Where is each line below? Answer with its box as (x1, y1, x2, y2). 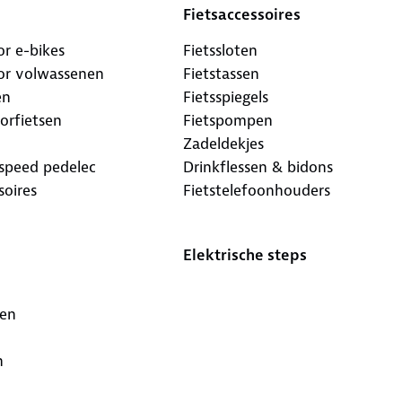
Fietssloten (182, 39, 258, 60)
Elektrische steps (182, 244, 307, 265)
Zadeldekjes (182, 133, 264, 153)
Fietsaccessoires (182, 4, 301, 24)
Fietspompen (182, 109, 273, 130)
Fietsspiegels (182, 86, 268, 107)
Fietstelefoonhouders (182, 179, 330, 200)
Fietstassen (182, 63, 259, 83)
